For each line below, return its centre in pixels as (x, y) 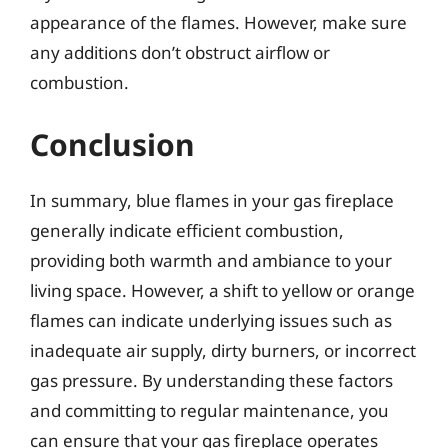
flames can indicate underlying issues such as (211, 320)
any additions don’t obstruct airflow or (180, 52)
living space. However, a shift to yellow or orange (222, 290)
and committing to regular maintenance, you (209, 410)
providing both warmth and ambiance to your (211, 260)
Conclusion (112, 144)
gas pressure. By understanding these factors (211, 380)
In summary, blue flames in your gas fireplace (212, 200)
